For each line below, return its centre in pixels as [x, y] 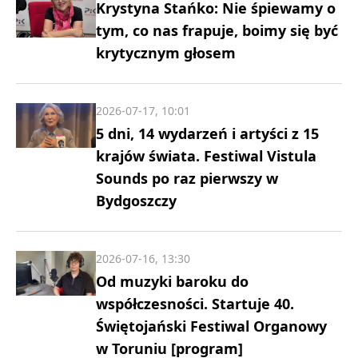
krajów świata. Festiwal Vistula [206, 155]
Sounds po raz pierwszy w [187, 178]
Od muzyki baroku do [172, 281]
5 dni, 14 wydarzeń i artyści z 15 [207, 133]
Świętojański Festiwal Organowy [211, 326]
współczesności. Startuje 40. [195, 303]
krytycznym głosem [166, 52]
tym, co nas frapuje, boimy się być [217, 30]
